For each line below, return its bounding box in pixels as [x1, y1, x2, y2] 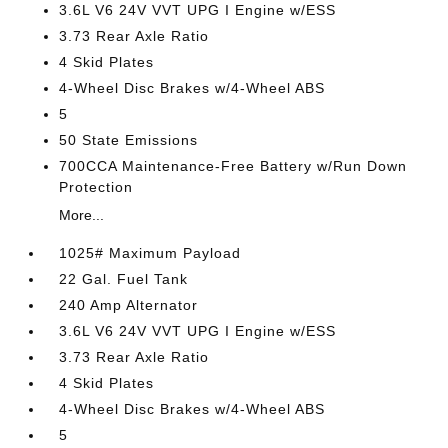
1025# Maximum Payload [59, 245, 242, 261]
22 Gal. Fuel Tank [59, 271, 189, 287]
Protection [59, 179, 134, 195]
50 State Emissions [59, 132, 199, 148]
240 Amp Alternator [59, 297, 199, 313]
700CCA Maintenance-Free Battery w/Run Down [59, 158, 408, 174]
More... [59, 207, 105, 223]
